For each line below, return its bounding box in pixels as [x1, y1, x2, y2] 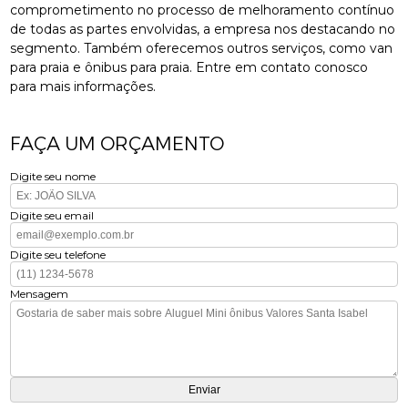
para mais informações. [10, 77, 157, 95]
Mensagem [10, 286, 69, 301]
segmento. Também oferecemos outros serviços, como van [10, 39, 393, 56]
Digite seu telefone [10, 247, 107, 261]
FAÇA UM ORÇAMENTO [10, 132, 225, 155]
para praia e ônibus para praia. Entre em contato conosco [10, 58, 369, 76]
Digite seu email [10, 208, 95, 222]
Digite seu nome [10, 168, 97, 183]
